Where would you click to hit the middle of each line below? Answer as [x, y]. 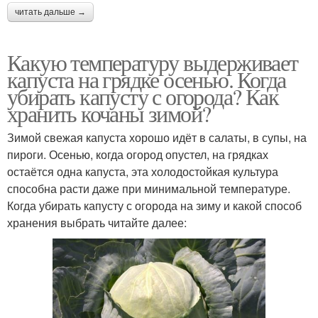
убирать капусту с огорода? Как [143, 96]
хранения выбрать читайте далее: [97, 222]
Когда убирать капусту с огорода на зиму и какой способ [154, 205]
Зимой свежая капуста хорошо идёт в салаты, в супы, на [157, 137]
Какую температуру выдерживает [153, 62]
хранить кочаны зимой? [109, 113]
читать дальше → [50, 12]
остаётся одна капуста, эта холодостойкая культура [143, 171]
